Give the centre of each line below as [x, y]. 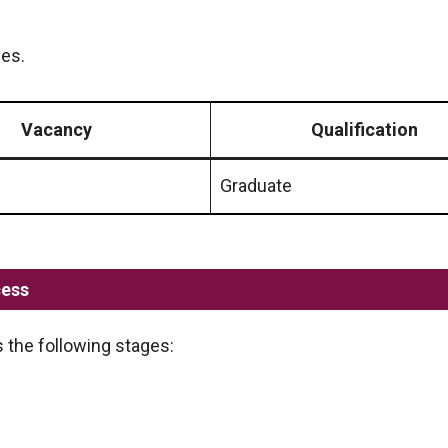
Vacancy [56, 129]
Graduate [256, 185]
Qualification [364, 129]
